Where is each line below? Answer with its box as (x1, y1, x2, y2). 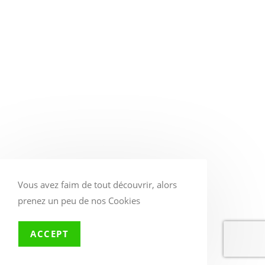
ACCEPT (30, 228, 69, 240)
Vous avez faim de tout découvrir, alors (18, 179, 177, 190)
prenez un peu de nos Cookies (18, 195, 140, 206)
